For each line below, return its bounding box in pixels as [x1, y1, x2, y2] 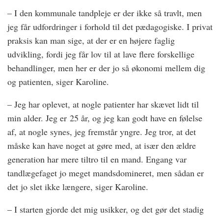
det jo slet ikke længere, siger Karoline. [7, 181, 151, 193]
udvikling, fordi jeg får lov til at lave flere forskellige [7, 48, 194, 60]
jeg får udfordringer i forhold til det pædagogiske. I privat [7, 21, 213, 33]
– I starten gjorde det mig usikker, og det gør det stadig [7, 203, 204, 216]
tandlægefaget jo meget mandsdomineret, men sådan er [7, 167, 204, 179]
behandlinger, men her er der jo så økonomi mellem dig [7, 62, 205, 74]
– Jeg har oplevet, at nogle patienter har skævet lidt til [7, 98, 199, 110]
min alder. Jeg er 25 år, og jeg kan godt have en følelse [7, 112, 202, 124]
